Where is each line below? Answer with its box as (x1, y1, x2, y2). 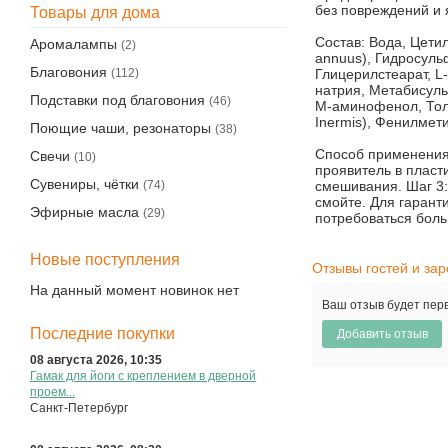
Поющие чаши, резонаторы (30, 120, 211, 136)
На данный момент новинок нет (30, 281, 239, 298)
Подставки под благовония (30, 92, 205, 108)
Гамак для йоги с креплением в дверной (30, 410, 256, 425)
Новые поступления (30, 251, 180, 268)
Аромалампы (30, 36, 117, 52)
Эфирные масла (30, 204, 139, 220)
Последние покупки (30, 324, 175, 342)
